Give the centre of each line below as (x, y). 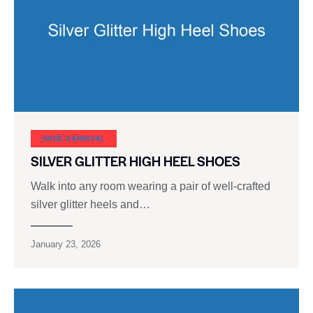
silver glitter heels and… (90, 205)
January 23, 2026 (66, 245)
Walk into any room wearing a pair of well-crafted (151, 187)
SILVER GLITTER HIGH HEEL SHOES (136, 161)
